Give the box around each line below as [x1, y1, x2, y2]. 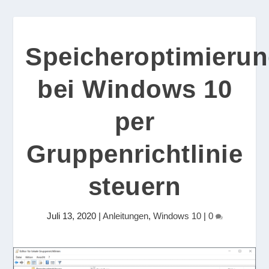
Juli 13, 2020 [46, 211, 96, 221]
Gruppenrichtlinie [26, 140, 243, 168]
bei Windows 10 [37, 75, 232, 103]
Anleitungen [102, 211, 148, 221]
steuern [88, 172, 181, 201]
